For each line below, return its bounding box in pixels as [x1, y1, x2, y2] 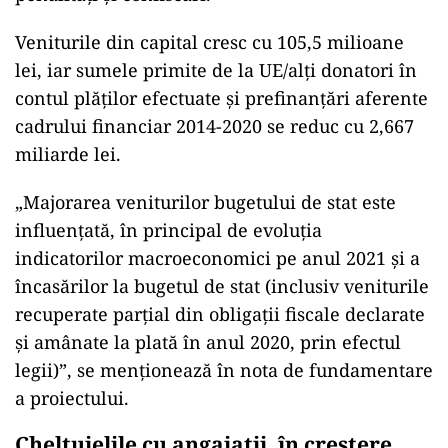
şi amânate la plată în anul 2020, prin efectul [15, 330, 401, 354]
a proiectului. [15, 386, 129, 410]
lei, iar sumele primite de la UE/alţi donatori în [15, 58, 417, 82]
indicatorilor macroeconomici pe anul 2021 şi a [15, 246, 420, 270]
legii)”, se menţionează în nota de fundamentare [15, 358, 433, 382]
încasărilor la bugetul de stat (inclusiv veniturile [15, 274, 429, 298]
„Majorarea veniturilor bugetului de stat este [15, 190, 396, 214]
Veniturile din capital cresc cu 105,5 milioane [15, 30, 404, 54]
